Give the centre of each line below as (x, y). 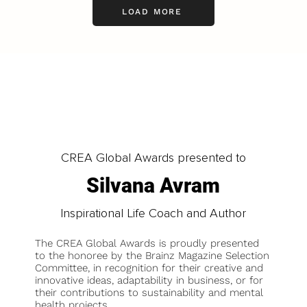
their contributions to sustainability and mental (149, 292)
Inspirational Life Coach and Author (153, 213)
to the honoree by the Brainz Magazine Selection (152, 255)
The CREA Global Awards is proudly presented (147, 243)
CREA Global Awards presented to (153, 157)
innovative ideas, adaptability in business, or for (149, 280)
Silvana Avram (153, 185)
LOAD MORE (152, 11)
